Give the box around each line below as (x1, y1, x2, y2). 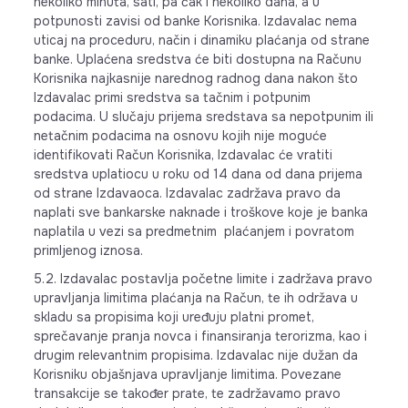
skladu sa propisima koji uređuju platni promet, (33, 309, 314, 325)
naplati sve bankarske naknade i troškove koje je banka (33, 204, 368, 220)
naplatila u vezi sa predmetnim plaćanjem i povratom (33, 223, 354, 240)
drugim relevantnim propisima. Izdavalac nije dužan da (33, 347, 358, 363)
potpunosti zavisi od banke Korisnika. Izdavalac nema (33, 13, 357, 29)
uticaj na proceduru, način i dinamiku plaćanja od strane (33, 32, 370, 48)
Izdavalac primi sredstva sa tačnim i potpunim (33, 89, 311, 106)
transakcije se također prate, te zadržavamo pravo (33, 385, 341, 402)
